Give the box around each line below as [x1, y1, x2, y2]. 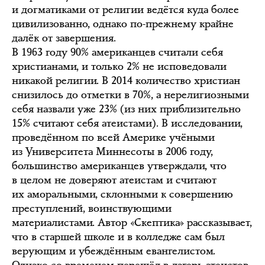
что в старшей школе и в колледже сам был [12, 229, 225, 244]
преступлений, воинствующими [12, 201, 172, 215]
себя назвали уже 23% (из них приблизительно [12, 101, 241, 116]
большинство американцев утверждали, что [12, 158, 227, 173]
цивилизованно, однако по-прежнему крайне [12, 16, 234, 31]
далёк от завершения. [12, 30, 116, 45]
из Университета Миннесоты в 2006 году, [12, 144, 213, 159]
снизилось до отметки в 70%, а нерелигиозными [12, 87, 249, 102]
